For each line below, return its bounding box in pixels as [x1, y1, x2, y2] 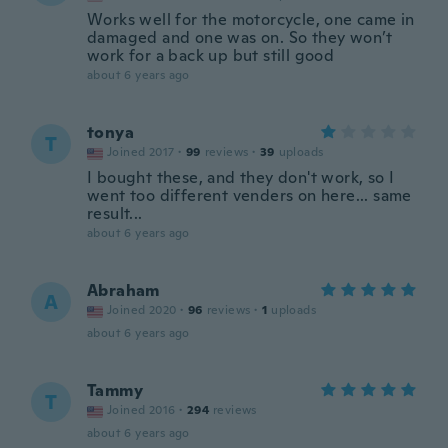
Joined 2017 [107, 144, 175, 160]
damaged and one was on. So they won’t [87, 27, 393, 48]
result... [87, 203, 143, 224]
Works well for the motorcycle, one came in [87, 9, 415, 30]
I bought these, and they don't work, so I [87, 167, 395, 188]
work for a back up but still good [87, 45, 335, 66]
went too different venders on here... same [87, 185, 412, 206]
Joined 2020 [107, 302, 177, 318]
